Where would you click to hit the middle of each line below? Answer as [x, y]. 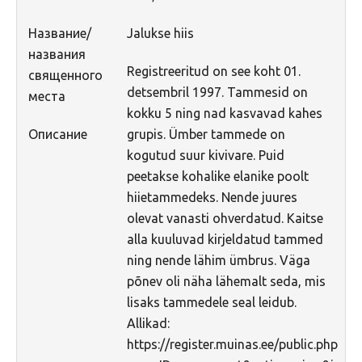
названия [57, 54]
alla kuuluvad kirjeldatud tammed [225, 239]
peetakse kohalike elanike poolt [217, 176]
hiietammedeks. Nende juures [212, 197]
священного [65, 75]
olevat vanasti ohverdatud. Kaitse [225, 218]
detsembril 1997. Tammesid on [217, 92]
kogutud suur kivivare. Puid [205, 155]
